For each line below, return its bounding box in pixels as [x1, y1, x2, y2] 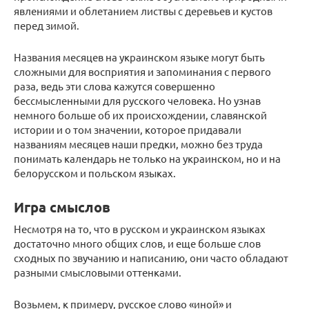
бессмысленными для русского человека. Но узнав [14, 94, 261, 108]
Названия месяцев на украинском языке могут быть [14, 50, 265, 64]
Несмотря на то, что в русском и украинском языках [14, 222, 266, 236]
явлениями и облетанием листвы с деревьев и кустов [14, 4, 272, 18]
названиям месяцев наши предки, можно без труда [14, 137, 263, 151]
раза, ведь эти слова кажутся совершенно [14, 79, 215, 93]
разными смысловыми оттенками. [14, 266, 181, 279]
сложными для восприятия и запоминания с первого [14, 65, 271, 79]
